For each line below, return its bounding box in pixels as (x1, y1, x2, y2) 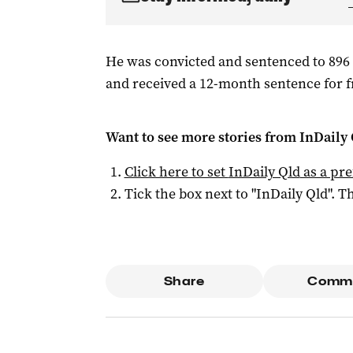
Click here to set (124, 162, 229, 181)
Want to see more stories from (105, 128, 299, 147)
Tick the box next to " (124, 184, 256, 203)
